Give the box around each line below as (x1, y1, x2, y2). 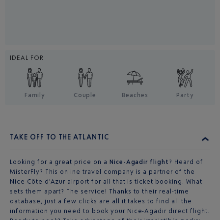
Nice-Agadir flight (109, 158, 169, 165)
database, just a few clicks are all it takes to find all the (10, 197, 192, 205)
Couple (73, 91, 97, 99)
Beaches (122, 91, 148, 99)
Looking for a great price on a (10, 158, 110, 165)
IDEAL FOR (10, 54, 44, 61)
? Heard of (169, 158, 203, 165)
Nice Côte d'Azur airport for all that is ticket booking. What (10, 178, 202, 185)
